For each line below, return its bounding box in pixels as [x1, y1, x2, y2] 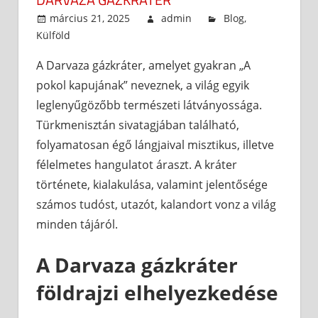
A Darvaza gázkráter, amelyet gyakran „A [36, 57, 251, 74]
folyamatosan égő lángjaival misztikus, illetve [36, 137, 274, 153]
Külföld [36, 28, 70, 43]
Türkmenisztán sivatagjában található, [36, 117, 239, 133]
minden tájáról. [36, 216, 118, 233]
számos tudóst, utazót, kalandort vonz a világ [36, 197, 276, 213]
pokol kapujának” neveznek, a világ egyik [36, 77, 249, 94]
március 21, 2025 [50, 11, 131, 26]
